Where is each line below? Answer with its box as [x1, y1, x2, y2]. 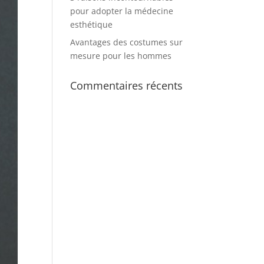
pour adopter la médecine [70, 5, 174, 16]
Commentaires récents [70, 78, 183, 93]
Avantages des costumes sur [70, 37, 183, 48]
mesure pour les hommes [70, 50, 172, 61]
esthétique [70, 19, 113, 30]
